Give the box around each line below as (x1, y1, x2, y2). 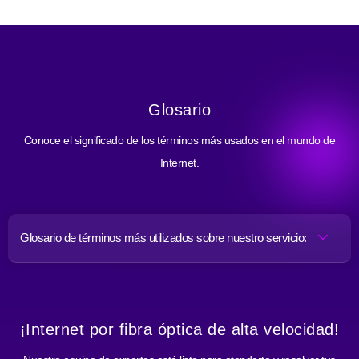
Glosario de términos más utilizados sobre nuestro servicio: (20, 230, 307, 244)
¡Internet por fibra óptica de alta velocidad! (19, 320, 340, 338)
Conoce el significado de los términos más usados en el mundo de (23, 133, 336, 147)
